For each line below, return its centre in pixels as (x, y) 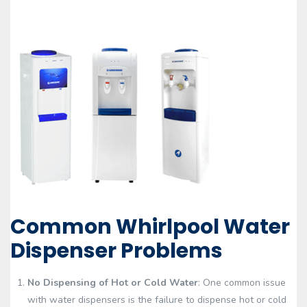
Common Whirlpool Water (150, 227)
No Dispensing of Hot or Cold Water (113, 283)
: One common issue (242, 283)
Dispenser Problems (116, 251)
